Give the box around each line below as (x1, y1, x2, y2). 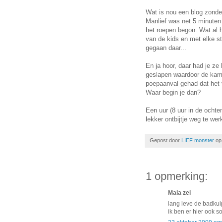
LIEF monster (181, 137, 214, 144)
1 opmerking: (146, 170, 208, 183)
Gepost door (150, 137, 181, 144)
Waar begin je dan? (146, 89, 201, 97)
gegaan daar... (146, 44, 186, 52)
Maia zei (168, 189, 191, 197)
